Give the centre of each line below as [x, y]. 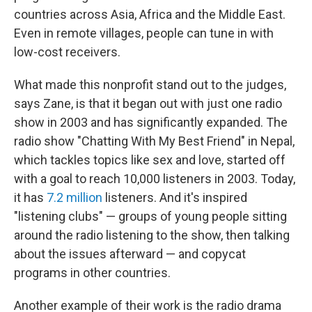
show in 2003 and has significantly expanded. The [151, 122]
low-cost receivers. [67, 52]
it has [30, 197]
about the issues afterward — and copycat [130, 254]
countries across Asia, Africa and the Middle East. [150, 14]
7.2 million [75, 197]
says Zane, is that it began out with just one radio [148, 103]
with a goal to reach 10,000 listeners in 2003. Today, [155, 179]
